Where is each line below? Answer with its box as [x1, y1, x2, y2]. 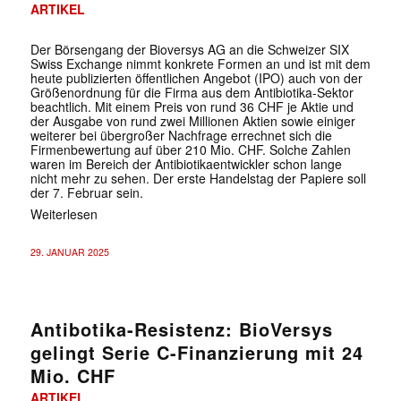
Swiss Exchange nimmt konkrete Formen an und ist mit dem [30, 54, 371, 73]
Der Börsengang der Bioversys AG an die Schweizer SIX [30, 39, 349, 58]
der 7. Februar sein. [30, 183, 143, 201]
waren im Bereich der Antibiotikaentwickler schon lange [30, 154, 342, 173]
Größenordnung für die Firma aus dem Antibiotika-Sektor [30, 82, 354, 101]
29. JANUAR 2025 [30, 244, 109, 259]
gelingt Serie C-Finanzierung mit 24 [30, 338, 363, 365]
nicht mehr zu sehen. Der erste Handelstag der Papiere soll [30, 168, 366, 187]
